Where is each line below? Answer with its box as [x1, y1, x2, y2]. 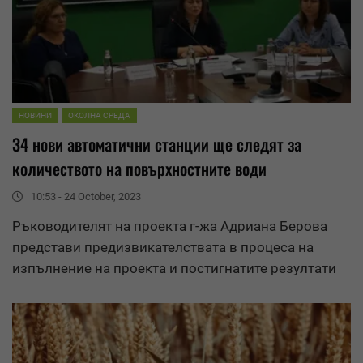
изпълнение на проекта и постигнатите [12, 260, 271, 277]
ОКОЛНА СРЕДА [68, 111, 130, 121]
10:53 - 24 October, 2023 [31, 190, 141, 203]
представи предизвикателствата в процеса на [12, 239, 314, 256]
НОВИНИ [19, 111, 52, 121]
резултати [271, 260, 336, 277]
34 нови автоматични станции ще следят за [12, 132, 301, 157]
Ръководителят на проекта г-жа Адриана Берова [12, 218, 327, 235]
